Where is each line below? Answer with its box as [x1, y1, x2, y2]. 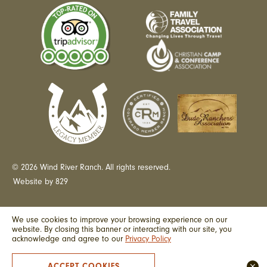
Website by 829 [13, 176, 68, 187]
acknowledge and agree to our [12, 234, 125, 244]
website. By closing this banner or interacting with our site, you [12, 224, 232, 235]
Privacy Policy [125, 234, 171, 244]
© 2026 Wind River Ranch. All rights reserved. [12, 162, 170, 173]
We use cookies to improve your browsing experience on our [12, 215, 227, 225]
